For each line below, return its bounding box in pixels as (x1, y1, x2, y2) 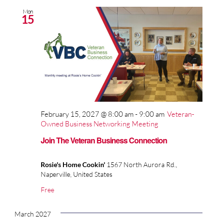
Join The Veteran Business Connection (41, 135, 167, 146)
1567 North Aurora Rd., (107, 160, 177, 169)
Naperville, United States (41, 170, 112, 179)
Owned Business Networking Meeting (41, 119, 158, 128)
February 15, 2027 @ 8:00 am (41, 109, 134, 119)
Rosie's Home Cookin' (41, 160, 107, 169)
